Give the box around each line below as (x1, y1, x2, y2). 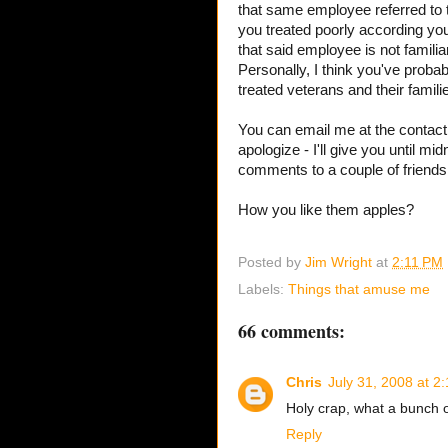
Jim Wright (305, 254, 372, 270)
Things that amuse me (288, 282, 430, 298)
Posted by (238, 254, 305, 270)
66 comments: (238, 318, 345, 345)
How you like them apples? (238, 201, 414, 218)
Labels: (238, 282, 288, 298)
